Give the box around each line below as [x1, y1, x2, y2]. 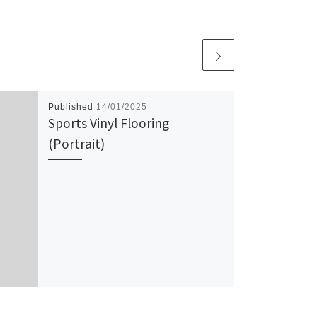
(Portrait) [47, 135, 105, 153]
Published [47, 102, 96, 113]
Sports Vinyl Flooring [47, 115, 169, 132]
